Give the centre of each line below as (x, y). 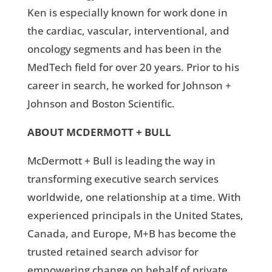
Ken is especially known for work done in (127, 13)
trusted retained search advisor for (113, 252)
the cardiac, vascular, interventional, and (128, 31)
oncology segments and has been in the (124, 49)
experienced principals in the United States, (135, 216)
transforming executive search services (123, 179)
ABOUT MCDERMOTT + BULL (99, 132)
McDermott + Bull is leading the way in (121, 161)
